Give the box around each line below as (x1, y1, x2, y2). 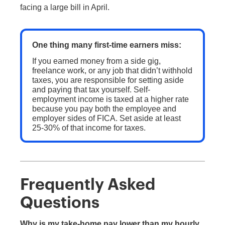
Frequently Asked (20, 176, 155, 193)
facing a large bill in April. (20, 3, 109, 12)
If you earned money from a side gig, (32, 57, 161, 66)
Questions (20, 194, 99, 211)
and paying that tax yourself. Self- (32, 85, 150, 94)
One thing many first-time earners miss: (32, 41, 181, 50)
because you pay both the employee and (32, 104, 176, 114)
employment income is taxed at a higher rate (32, 95, 189, 104)
